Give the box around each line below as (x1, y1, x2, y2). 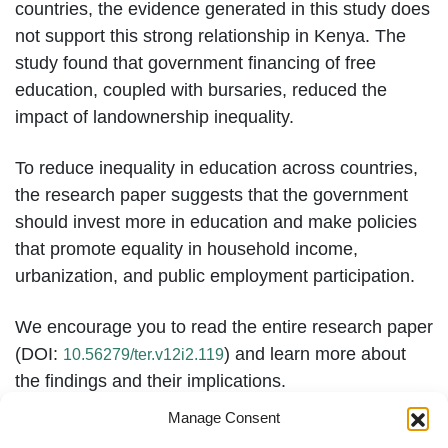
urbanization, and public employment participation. (15, 265, 415, 286)
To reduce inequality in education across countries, (15, 157, 418, 178)
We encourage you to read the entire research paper (15, 316, 433, 337)
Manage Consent (168, 409, 280, 426)
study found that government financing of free (15, 52, 376, 73)
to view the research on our (142, 421, 364, 442)
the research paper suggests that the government (15, 184, 408, 205)
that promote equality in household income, (15, 238, 358, 259)
